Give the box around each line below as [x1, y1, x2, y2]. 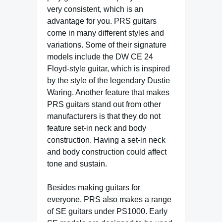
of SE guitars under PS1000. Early [47, 207, 167, 216]
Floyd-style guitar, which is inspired [47, 64, 170, 73]
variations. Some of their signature [47, 41, 166, 50]
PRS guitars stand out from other [47, 100, 161, 109]
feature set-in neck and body [47, 124, 146, 133]
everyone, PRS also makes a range [47, 195, 171, 204]
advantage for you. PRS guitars [47, 17, 157, 26]
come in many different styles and [47, 29, 164, 38]
